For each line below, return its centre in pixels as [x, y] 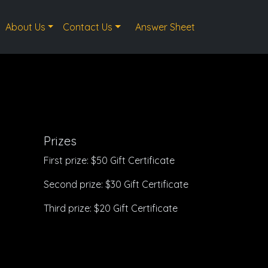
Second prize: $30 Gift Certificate [116, 184]
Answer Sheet [165, 27]
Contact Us [88, 27]
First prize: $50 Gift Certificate [109, 160]
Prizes [60, 141]
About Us [25, 27]
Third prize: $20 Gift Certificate [111, 208]
